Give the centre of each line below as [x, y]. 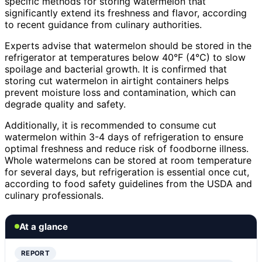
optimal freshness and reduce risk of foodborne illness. [127, 148]
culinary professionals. [54, 195]
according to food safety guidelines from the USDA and [128, 183]
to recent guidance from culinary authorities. [103, 24]
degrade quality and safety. [65, 104]
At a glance [44, 226]
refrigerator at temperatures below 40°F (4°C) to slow [125, 57]
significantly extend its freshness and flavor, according [126, 13]
